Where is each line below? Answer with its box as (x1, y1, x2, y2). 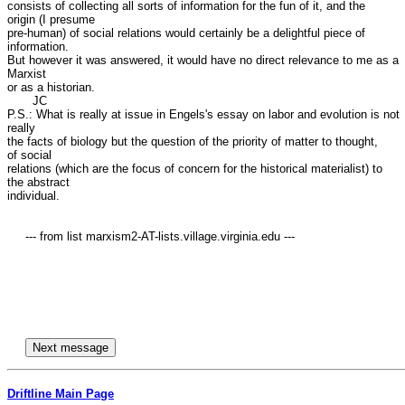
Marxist (7, 67, 46, 80)
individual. (7, 189, 60, 202)
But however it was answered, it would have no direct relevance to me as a (7, 53, 399, 67)
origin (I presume (7, 13, 95, 26)
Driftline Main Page (7, 387, 114, 401)
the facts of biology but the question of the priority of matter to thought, (7, 135, 378, 148)
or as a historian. (7, 80, 95, 94)
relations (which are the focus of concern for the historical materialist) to (7, 162, 382, 175)
